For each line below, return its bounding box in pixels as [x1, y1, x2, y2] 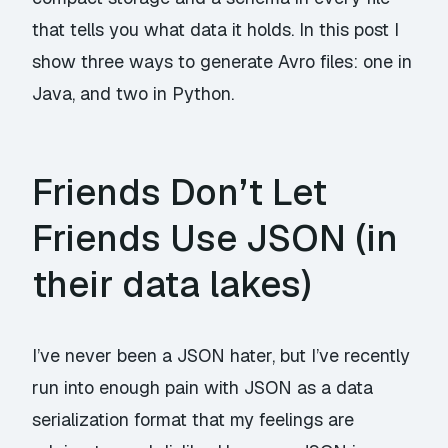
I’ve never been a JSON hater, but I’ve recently [32, 344, 411, 367]
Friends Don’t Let [32, 169, 328, 216]
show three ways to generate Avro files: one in [32, 50, 413, 73]
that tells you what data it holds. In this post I [32, 18, 400, 41]
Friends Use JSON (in [32, 215, 399, 262]
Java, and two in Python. [32, 82, 235, 105]
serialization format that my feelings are [32, 408, 355, 431]
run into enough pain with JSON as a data [32, 376, 374, 399]
